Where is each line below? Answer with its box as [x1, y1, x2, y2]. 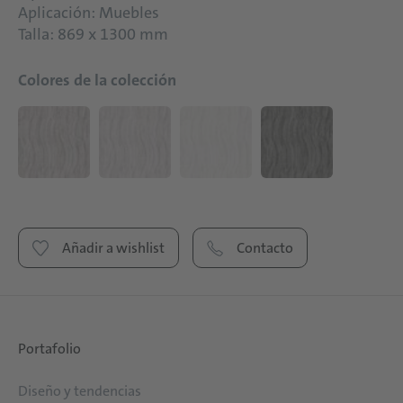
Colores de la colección [18, 69, 176, 91]
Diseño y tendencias [18, 381, 141, 400]
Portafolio [18, 339, 81, 358]
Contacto [237, 237, 293, 257]
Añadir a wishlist [62, 237, 165, 257]
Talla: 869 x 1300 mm [18, 23, 168, 45]
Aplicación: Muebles [18, 2, 159, 23]
